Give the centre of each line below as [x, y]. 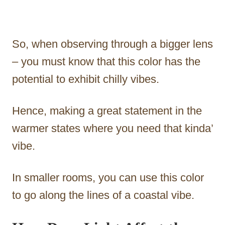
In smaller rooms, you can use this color [108, 178]
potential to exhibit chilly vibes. [86, 79]
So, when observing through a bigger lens [113, 44]
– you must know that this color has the [106, 62]
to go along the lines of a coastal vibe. [103, 195]
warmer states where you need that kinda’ [113, 129]
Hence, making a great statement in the [107, 111]
